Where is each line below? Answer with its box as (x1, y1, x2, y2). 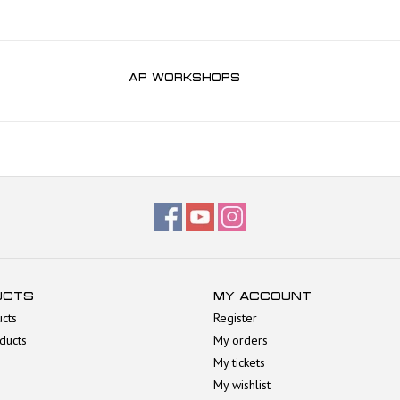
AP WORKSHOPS (129, 71, 240, 83)
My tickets (213, 354, 265, 371)
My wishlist (213, 376, 271, 393)
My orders (213, 331, 268, 348)
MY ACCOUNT (213, 288, 312, 303)
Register (213, 309, 257, 326)
